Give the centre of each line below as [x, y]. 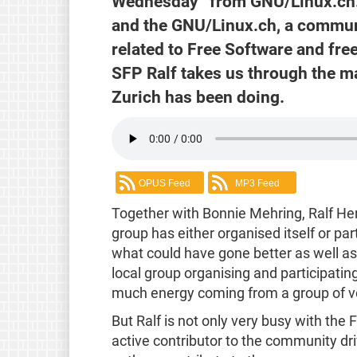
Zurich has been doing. [198, 96]
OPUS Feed [165, 184]
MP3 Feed [257, 184]
